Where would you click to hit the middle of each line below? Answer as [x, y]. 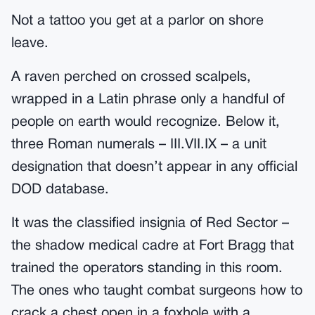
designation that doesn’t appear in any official [154, 167]
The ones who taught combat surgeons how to [157, 291]
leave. [30, 44]
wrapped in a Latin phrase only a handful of [148, 100]
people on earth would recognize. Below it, [146, 122]
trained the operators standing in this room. [147, 269]
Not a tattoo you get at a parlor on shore [137, 21]
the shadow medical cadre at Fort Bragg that [153, 246]
